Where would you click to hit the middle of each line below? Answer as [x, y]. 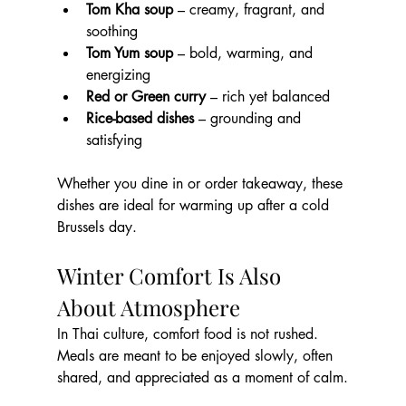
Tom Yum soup [129, 53]
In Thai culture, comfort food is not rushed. [189, 334]
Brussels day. [97, 227]
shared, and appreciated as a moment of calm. [202, 378]
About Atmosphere [148, 308]
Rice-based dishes [140, 119]
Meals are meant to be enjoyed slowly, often [197, 356]
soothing [111, 32]
